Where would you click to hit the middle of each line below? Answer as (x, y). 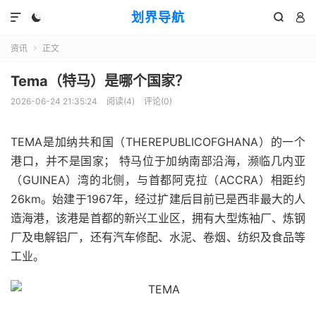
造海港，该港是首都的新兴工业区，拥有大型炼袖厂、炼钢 (158, 218)
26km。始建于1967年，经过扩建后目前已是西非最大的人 (158, 199)
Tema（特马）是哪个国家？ (100, 81)
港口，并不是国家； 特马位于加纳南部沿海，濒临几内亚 (158, 161)
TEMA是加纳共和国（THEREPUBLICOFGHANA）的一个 (158, 142)
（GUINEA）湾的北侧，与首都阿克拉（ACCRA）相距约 (158, 180)
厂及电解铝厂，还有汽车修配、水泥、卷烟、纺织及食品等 (158, 237)
